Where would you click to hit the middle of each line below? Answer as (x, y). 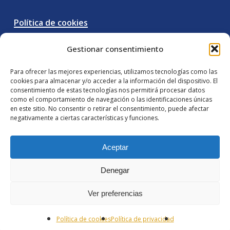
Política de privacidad (142, 219)
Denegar (115, 170)
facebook (61, 142)
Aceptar (115, 147)
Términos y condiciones (61, 52)
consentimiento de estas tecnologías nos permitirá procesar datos (108, 90)
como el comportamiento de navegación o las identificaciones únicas (111, 99)
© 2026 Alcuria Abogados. (115, 194)
